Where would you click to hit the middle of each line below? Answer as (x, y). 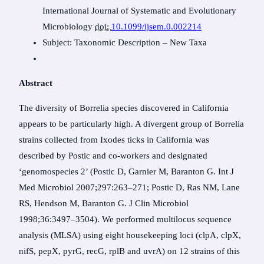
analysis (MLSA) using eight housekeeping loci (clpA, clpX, (130, 235)
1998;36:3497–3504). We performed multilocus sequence (125, 220)
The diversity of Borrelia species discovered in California (124, 108)
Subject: (57, 43)
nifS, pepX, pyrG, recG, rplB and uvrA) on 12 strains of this (129, 251)
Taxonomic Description (118, 43)
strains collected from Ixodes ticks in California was (114, 140)
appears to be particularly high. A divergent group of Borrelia (131, 124)
